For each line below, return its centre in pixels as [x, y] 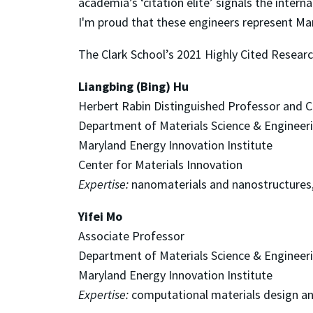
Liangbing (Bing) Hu [133, 86]
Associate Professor [131, 235]
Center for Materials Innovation [160, 164]
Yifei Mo [100, 216]
